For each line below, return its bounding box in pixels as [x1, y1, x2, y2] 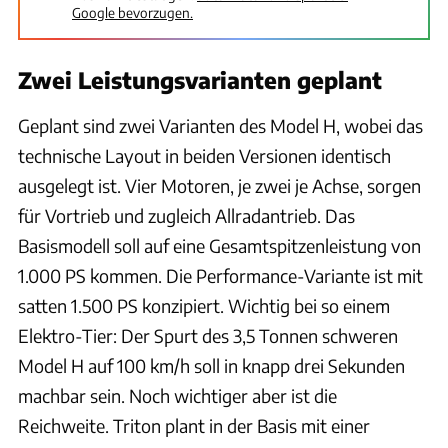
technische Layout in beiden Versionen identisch [18, 143, 391, 167]
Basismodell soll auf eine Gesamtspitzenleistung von [18, 233, 421, 257]
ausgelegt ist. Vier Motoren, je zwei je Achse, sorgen [18, 173, 421, 197]
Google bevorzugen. [72, 3, 193, 21]
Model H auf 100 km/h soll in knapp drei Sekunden [18, 353, 405, 377]
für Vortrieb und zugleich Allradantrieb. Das [18, 203, 355, 227]
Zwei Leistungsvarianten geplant [18, 65, 382, 94]
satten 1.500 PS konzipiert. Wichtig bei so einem [18, 293, 390, 317]
